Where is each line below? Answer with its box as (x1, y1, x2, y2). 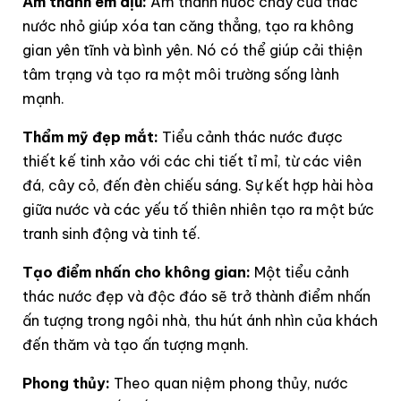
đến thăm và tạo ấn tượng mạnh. (22, 335, 249, 354)
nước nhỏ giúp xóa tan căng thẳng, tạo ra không (22, 16, 354, 35)
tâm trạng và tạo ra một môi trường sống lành (22, 64, 339, 83)
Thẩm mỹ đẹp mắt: (22, 127, 158, 146)
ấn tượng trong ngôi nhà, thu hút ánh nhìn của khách (22, 311, 378, 329)
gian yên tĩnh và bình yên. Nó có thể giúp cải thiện (22, 40, 363, 59)
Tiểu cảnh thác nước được (158, 127, 343, 146)
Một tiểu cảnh (251, 262, 349, 281)
